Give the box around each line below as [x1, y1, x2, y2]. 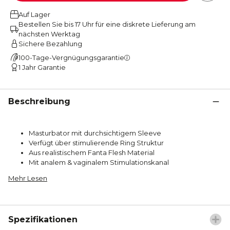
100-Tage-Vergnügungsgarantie [18, 53, 124, 62]
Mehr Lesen [8, 174, 47, 182]
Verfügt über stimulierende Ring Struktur [29, 138, 164, 147]
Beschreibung [8, 96, 70, 106]
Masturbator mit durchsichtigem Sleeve [29, 128, 161, 137]
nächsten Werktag [18, 29, 80, 38]
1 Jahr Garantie [18, 63, 66, 71]
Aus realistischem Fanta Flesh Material [29, 148, 155, 157]
